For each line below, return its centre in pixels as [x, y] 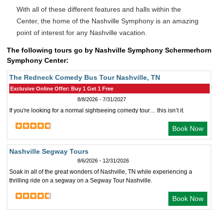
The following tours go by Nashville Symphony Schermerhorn [109, 50]
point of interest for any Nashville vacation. [83, 33]
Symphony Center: [38, 60]
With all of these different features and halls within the [99, 9]
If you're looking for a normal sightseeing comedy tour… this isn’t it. [97, 110]
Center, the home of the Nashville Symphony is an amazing [108, 21]
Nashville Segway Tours [49, 151]
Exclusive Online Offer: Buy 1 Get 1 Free [62, 89]
